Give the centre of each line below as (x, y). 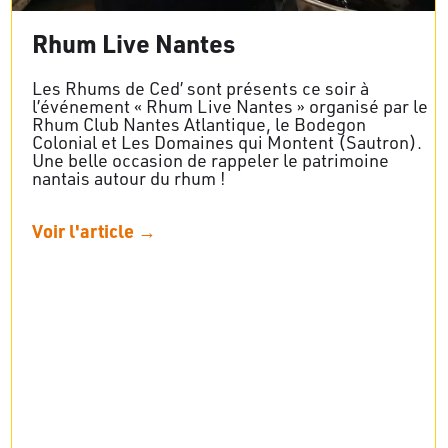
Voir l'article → (94, 230)
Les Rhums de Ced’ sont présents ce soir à (200, 87)
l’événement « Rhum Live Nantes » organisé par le (230, 105)
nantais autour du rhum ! (129, 177)
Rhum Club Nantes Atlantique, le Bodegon (199, 123)
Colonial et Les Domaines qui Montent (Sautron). (227, 141)
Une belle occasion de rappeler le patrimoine (210, 159)
